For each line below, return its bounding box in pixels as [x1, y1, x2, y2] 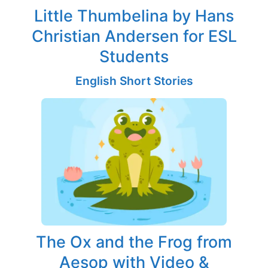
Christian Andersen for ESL [31, 26, 237, 46]
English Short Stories [75, 74, 193, 89]
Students [99, 47, 169, 66]
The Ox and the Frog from [36, 232, 232, 251]
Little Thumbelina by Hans [34, 6, 234, 26]
